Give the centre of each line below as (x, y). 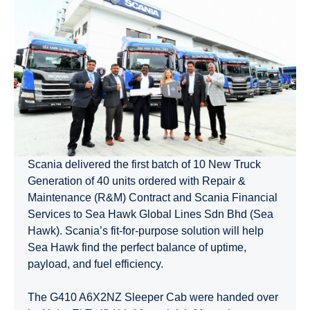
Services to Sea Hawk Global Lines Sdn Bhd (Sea (151, 214)
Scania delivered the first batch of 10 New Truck (144, 164)
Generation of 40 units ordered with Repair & (137, 181)
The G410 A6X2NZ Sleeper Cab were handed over (153, 297)
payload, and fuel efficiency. (95, 264)
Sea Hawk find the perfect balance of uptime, (137, 247)
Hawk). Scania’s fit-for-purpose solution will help (146, 230)
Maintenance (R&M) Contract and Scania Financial (153, 197)
